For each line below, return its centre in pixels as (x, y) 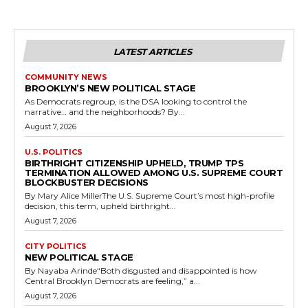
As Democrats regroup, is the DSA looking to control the (136, 102)
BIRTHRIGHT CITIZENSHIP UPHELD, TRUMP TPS (134, 163)
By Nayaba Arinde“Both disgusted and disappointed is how (141, 271)
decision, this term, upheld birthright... (100, 206)
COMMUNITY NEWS (66, 77)
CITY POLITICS (56, 246)
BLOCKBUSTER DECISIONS (87, 183)
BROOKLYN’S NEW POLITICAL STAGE (110, 88)
